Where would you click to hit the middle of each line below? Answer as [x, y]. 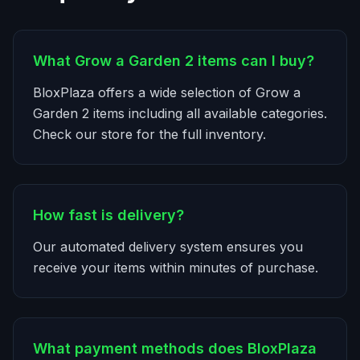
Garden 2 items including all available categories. [180, 113]
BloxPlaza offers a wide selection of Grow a [167, 92]
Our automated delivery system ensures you [168, 247]
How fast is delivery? [108, 215]
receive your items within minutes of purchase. [176, 268]
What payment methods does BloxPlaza [175, 348]
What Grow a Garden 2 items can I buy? [174, 61]
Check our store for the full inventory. [149, 134]
